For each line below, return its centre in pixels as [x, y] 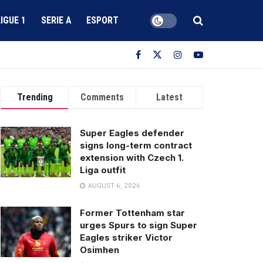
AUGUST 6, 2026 [113, 186]
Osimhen [100, 250]
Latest [169, 97]
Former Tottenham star [132, 213]
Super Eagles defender [132, 133]
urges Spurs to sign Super [139, 225]
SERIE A [56, 20]
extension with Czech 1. [132, 158]
